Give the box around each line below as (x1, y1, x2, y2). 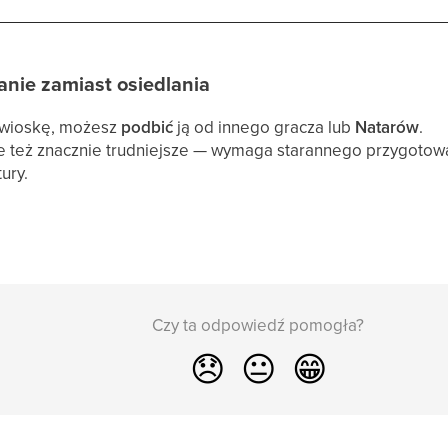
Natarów (355, 114, 420, 139)
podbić (121, 114, 174, 139)
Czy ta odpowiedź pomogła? (152, 312, 365, 337)
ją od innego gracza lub (173, 114, 356, 139)
